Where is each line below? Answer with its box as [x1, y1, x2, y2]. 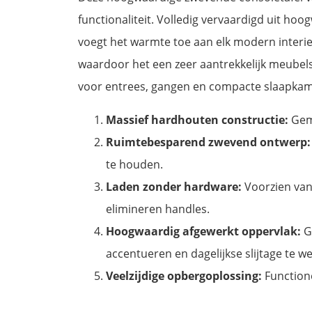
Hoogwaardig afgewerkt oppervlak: [106, 224, 301, 240]
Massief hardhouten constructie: [106, 112, 288, 128]
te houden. [106, 157, 163, 173]
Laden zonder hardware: [106, 179, 242, 195]
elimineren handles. [106, 201, 210, 217]
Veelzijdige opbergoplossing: [106, 268, 262, 284]
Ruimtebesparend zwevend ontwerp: [106, 134, 311, 150]
